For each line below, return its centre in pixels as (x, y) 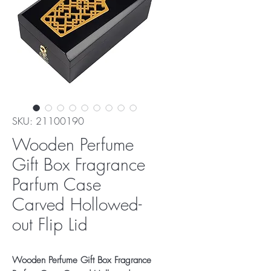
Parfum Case (57, 184)
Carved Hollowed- (77, 204)
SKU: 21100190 (48, 121)
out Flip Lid (50, 224)
